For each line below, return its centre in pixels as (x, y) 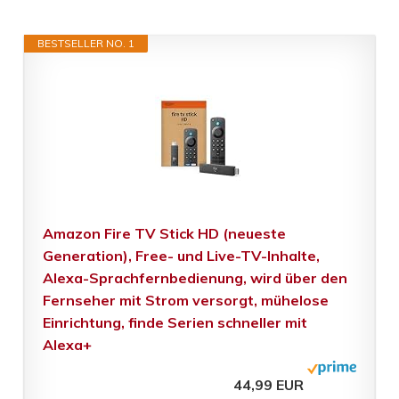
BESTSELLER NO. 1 (85, 44)
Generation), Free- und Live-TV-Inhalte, (181, 256)
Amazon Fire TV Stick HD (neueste (164, 234)
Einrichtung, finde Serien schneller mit (175, 323)
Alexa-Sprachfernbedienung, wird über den (195, 278)
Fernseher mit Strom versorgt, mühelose (185, 301)
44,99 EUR (269, 385)
